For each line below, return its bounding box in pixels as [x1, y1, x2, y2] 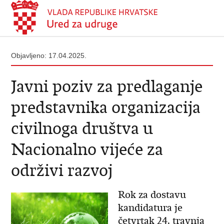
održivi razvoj [11, 160, 113, 180]
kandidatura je [117, 201, 182, 214]
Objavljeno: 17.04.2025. [11, 51, 87, 59]
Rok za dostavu [117, 188, 186, 201]
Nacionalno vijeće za [11, 139, 163, 159]
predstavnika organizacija [11, 97, 201, 117]
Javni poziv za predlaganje [11, 76, 203, 96]
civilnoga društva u [11, 118, 153, 138]
